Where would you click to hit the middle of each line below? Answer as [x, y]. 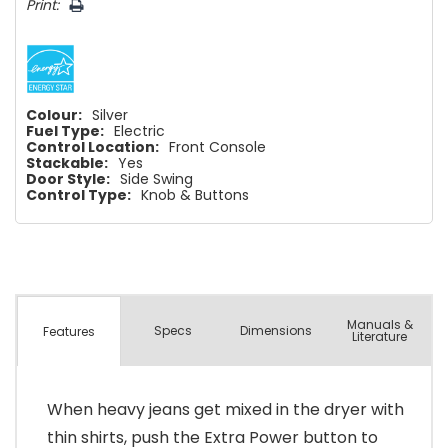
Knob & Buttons [195, 195]
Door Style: [68, 179]
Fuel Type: [65, 131]
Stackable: [67, 163]
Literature [380, 337]
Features [69, 331]
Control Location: [92, 147]
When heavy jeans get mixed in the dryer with [225, 410]
